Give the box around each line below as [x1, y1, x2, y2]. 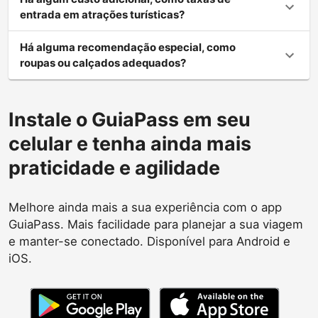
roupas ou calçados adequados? [20, 55, 186, 70]
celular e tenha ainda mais [9, 131, 251, 155]
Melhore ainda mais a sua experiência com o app [9, 199, 282, 214]
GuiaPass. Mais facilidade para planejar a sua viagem [9, 216, 303, 231]
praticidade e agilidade [9, 155, 220, 179]
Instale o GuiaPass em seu [9, 107, 251, 131]
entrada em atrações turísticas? [20, 7, 185, 21]
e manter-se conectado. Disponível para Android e [9, 234, 290, 248]
